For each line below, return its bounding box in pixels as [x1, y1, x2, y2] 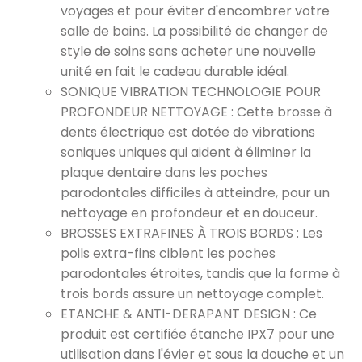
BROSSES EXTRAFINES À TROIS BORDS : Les [61, 224, 322, 242]
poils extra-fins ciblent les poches [61, 244, 276, 263]
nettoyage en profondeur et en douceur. [61, 204, 318, 222]
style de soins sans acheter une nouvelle [61, 42, 316, 61]
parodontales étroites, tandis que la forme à [61, 264, 340, 283]
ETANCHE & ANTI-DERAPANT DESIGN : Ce [61, 305, 317, 323]
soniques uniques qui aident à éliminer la [61, 143, 311, 162]
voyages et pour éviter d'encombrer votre [61, 2, 330, 20]
